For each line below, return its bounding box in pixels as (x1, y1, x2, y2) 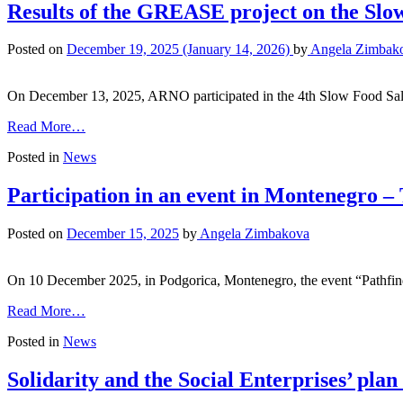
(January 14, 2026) (179, 41, 293, 58)
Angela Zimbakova (197, 226, 309, 242)
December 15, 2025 (67, 226, 179, 242)
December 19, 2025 (67, 41, 179, 58)
